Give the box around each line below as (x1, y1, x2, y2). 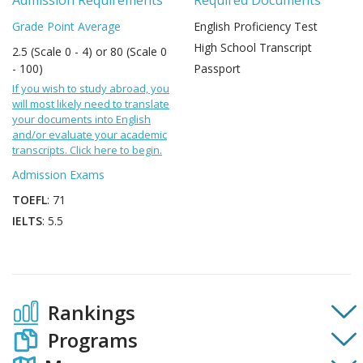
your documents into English (12, 112, 151, 126)
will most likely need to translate (12, 96, 169, 111)
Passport (194, 61, 241, 76)
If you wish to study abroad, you (12, 81, 169, 96)
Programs (48, 327, 138, 353)
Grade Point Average (12, 19, 121, 34)
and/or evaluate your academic (12, 127, 167, 142)
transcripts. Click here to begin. (12, 143, 162, 157)
